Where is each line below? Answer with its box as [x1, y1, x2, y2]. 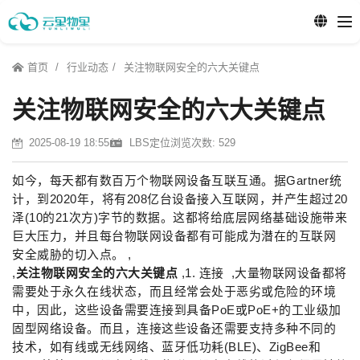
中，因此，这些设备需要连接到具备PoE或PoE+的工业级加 [12, 304, 342, 317]
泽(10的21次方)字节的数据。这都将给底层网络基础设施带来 [12, 211, 347, 224]
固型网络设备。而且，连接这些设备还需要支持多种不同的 [12, 322, 336, 335]
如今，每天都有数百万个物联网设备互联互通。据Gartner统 [12, 174, 342, 187]
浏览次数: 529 [170, 137, 235, 149]
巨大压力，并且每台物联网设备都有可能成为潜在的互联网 [12, 230, 336, 243]
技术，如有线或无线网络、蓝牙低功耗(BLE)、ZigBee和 [12, 341, 321, 354]
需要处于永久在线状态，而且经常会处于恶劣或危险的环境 [12, 285, 336, 298]
